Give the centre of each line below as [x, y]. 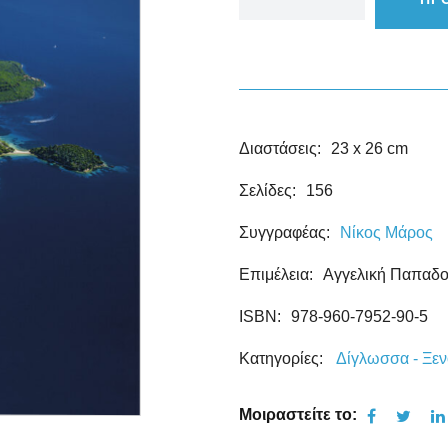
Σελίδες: [267, 190]
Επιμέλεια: [276, 274]
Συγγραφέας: [284, 232]
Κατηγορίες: [281, 358]
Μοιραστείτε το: [298, 414]
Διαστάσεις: [280, 148]
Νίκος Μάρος [386, 232]
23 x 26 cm [369, 148]
